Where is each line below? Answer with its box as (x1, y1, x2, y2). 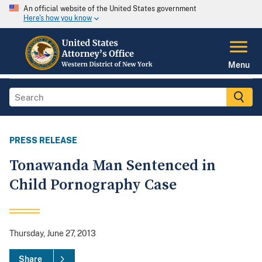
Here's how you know (23, 14, 92, 23)
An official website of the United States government (23, 5, 196, 13)
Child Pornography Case (9, 175, 177, 195)
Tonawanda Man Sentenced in (9, 156, 216, 176)
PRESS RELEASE (9, 136, 77, 146)
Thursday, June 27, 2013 (9, 229, 96, 239)
